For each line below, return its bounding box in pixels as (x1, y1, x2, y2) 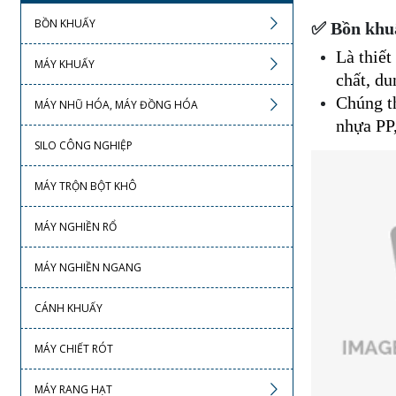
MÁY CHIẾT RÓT (34, 341, 113, 356)
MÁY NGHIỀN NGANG (34, 260, 141, 275)
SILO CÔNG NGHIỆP (34, 138, 133, 153)
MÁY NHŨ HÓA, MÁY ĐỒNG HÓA (34, 97, 198, 112)
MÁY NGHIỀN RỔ (34, 219, 117, 234)
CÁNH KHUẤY (34, 301, 103, 316)
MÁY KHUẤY (34, 57, 95, 72)
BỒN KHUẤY (34, 16, 95, 31)
